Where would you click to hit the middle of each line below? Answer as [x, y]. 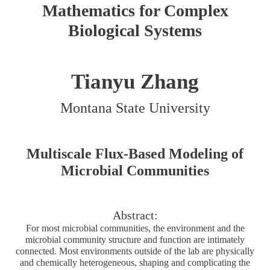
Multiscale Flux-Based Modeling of [135, 153]
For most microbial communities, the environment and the [135, 228]
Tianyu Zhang [135, 81]
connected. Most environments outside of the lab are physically [135, 251]
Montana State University [135, 108]
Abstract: [135, 215]
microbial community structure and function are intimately [135, 239]
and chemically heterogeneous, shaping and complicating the [135, 262]
